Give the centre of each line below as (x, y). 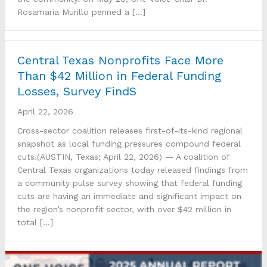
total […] (35, 223)
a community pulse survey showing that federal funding (130, 183)
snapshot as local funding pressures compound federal (129, 144)
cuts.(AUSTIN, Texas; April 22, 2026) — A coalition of (123, 157)
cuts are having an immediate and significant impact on (129, 196)
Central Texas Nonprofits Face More (120, 60)
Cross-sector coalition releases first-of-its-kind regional (130, 131)
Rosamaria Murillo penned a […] (81, 12)
